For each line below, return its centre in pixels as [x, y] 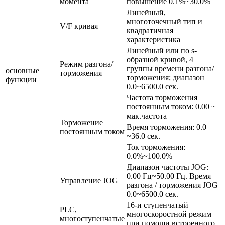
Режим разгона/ [86, 64]
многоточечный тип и [164, 22]
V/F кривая [79, 26]
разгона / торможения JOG [172, 185]
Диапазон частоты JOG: [167, 167]
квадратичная [150, 31]
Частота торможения [162, 98]
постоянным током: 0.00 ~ [171, 107]
